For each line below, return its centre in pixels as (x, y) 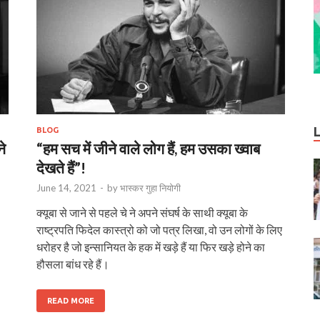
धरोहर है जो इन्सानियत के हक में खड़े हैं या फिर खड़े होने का (151, 246)
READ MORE (71, 300)
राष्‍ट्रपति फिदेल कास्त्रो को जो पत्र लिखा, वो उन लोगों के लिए (159, 229)
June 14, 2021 (66, 187)
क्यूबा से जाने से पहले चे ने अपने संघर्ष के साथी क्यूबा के (142, 212)
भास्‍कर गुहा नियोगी (150, 187)
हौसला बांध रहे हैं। (73, 264)
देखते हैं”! (61, 167)
